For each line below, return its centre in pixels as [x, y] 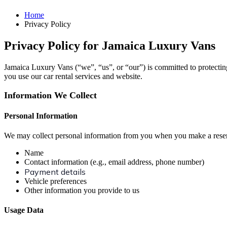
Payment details [55, 172]
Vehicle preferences [55, 181]
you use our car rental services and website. [73, 76]
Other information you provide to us [82, 191]
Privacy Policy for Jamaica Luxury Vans [110, 45]
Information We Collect [50, 95]
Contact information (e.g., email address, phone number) [114, 162]
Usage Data [24, 210]
